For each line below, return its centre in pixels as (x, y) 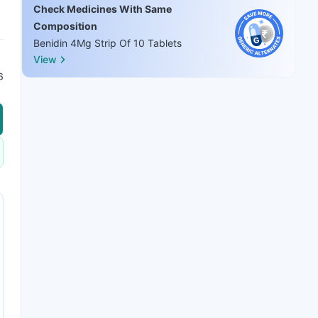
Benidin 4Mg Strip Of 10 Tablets (108, 43)
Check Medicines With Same (103, 9)
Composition (65, 26)
